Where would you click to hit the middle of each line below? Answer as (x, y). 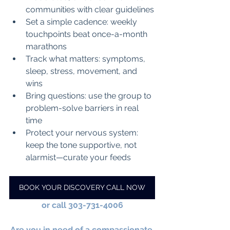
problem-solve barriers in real (83, 108)
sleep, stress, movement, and (82, 71)
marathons (46, 46)
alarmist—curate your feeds (78, 157)
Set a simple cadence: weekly (82, 22)
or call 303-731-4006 (82, 205)
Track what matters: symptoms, (87, 59)
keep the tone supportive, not (82, 145)
